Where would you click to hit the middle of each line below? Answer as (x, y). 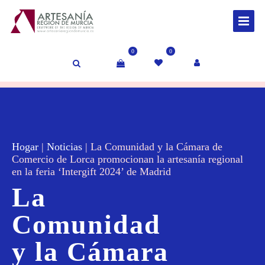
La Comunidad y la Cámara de (156, 147)
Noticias (64, 147)
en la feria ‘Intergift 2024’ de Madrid (91, 172)
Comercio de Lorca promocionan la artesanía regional (127, 159)
